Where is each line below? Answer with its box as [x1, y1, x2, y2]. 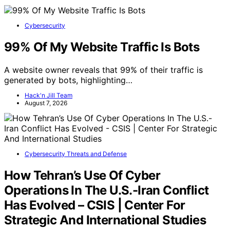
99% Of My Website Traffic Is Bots [4, 40, 200, 54]
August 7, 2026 [25, 99, 67, 107]
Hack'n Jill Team [25, 91, 72, 99]
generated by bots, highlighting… [4, 74, 132, 85]
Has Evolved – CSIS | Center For [4, 197, 185, 213]
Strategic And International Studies [4, 212, 206, 227]
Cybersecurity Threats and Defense [25, 149, 127, 158]
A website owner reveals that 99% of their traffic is [4, 64, 203, 75]
